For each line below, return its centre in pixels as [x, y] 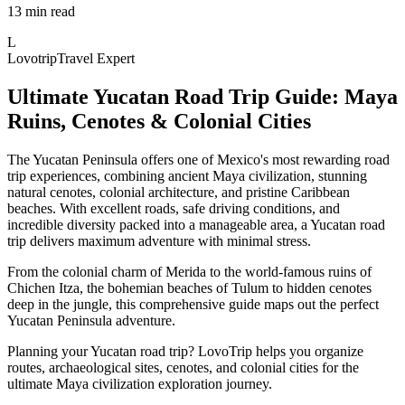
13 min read [41, 11]
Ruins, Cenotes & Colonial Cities [159, 121]
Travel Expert [96, 58]
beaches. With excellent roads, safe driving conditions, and [174, 208]
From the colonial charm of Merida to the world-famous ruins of [189, 271]
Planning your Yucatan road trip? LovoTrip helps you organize [185, 351]
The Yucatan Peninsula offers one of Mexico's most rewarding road [198, 159]
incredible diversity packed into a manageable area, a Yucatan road [196, 224]
